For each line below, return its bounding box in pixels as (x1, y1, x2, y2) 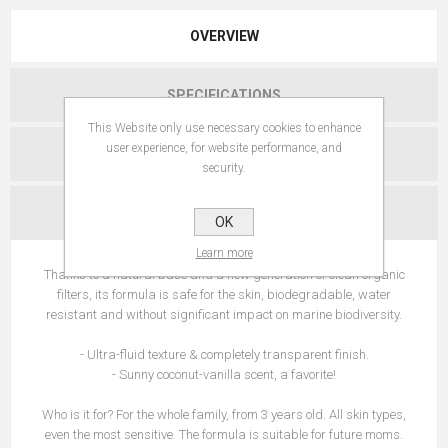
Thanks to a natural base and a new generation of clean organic (43, 267, 405, 283)
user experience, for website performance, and (106, 140, 342, 155)
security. (202, 160, 246, 175)
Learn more (195, 245, 253, 260)
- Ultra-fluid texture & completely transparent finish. (79, 347, 369, 363)
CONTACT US (179, 205, 269, 222)
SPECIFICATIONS (167, 87, 281, 104)
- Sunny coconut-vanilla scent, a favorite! (112, 367, 336, 383)
